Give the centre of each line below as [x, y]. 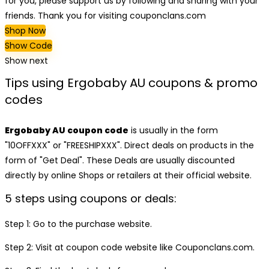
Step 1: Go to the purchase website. [78, 224]
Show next [26, 61]
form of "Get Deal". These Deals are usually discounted [120, 160]
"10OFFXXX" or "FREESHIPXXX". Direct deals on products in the [129, 145]
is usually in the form [173, 130]
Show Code [29, 46]
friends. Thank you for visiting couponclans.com [105, 16]
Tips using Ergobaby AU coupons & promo [131, 83]
